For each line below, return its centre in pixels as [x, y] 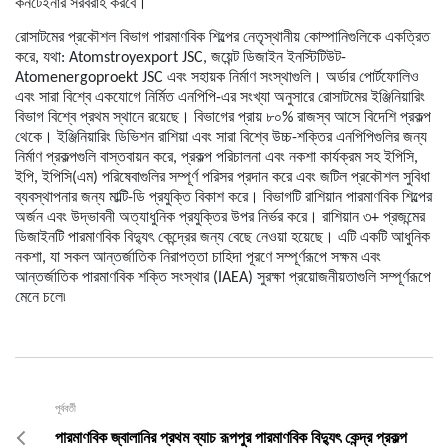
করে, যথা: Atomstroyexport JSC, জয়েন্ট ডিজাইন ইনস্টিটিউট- [180, 57]
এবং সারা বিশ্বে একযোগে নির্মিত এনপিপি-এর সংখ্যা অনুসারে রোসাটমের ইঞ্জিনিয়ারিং [220, 97]
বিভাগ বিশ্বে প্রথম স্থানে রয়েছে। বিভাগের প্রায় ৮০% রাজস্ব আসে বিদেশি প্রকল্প [223, 117]
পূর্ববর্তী [65, 409]
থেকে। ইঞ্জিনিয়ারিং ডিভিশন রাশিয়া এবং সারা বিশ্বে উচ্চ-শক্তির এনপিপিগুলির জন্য [221, 137]
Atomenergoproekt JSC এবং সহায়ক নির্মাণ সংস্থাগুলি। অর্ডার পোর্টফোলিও [217, 77]
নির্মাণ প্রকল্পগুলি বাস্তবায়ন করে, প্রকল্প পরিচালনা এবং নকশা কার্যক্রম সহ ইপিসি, [216, 157]
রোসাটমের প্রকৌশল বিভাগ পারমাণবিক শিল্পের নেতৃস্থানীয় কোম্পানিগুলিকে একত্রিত [222, 37]
